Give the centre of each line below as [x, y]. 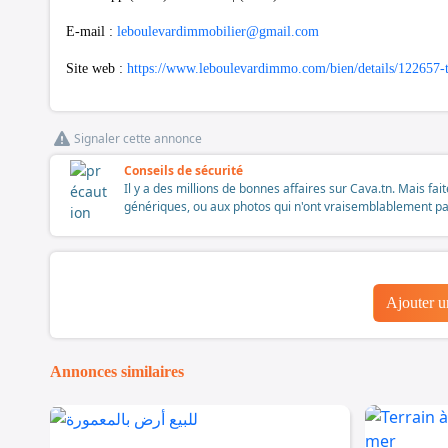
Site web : [96, 68]
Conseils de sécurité [183, 170]
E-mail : [91, 31]
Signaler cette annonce [138, 138]
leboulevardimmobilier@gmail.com [218, 31]
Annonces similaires [117, 371]
